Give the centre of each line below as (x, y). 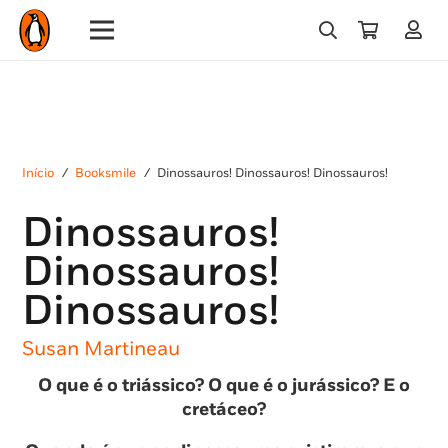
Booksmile (106, 173)
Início (38, 173)
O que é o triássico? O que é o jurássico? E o (224, 385)
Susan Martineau (101, 348)
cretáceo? (224, 409)
